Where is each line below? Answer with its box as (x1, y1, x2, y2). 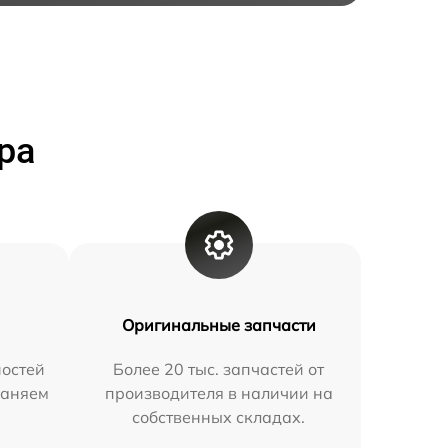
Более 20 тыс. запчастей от (113, 359, 325, 380)
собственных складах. (132, 407, 306, 428)
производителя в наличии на (104, 383, 333, 404)
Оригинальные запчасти (121, 315, 316, 336)
